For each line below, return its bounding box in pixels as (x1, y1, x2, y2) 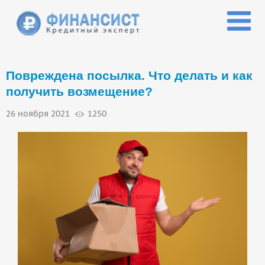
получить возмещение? (6, 85, 153, 99)
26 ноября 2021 (6, 108, 70, 119)
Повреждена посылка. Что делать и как (6, 69, 253, 83)
